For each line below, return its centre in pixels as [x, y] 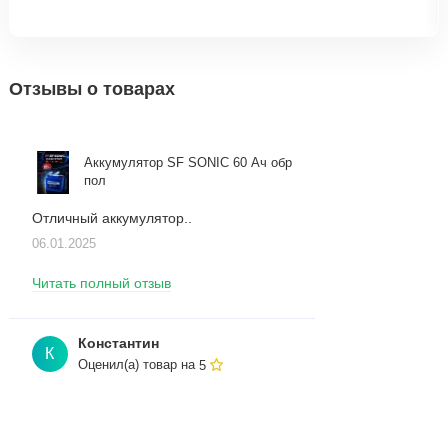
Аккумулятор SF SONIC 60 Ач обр [187, 163]
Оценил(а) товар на [139, 365]
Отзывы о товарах [92, 88]
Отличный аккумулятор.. [111, 218]
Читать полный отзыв [101, 284]
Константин [119, 343]
